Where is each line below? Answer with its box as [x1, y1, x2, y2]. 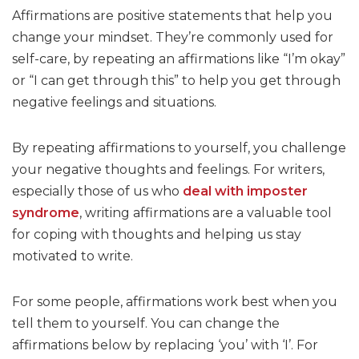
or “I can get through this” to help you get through [12, 73, 341, 88]
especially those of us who [12, 184, 183, 199]
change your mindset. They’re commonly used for [12, 30, 333, 45]
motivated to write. [12, 248, 133, 264]
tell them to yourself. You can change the [12, 316, 280, 331]
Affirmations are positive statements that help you [12, 8, 333, 23]
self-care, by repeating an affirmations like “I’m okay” [12, 51, 345, 67]
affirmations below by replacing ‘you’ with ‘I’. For [12, 337, 318, 353]
